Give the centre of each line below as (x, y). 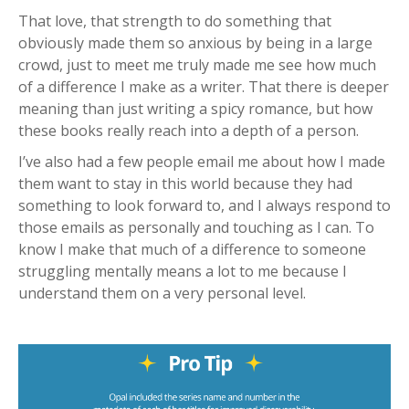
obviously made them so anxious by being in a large (195, 42)
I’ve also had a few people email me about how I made (202, 161)
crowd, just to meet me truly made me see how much (197, 64)
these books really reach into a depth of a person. (189, 130)
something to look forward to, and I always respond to (204, 205)
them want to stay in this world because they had (185, 183)
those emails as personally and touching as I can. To (196, 227)
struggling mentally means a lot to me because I (183, 271)
